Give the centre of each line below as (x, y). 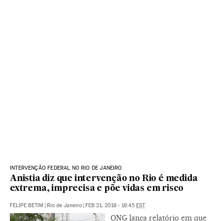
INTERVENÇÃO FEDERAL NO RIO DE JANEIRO (66, 168)
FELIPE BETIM (27, 206)
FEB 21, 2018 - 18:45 (111, 206)
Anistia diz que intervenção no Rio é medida (104, 179)
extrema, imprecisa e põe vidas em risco (97, 189)
